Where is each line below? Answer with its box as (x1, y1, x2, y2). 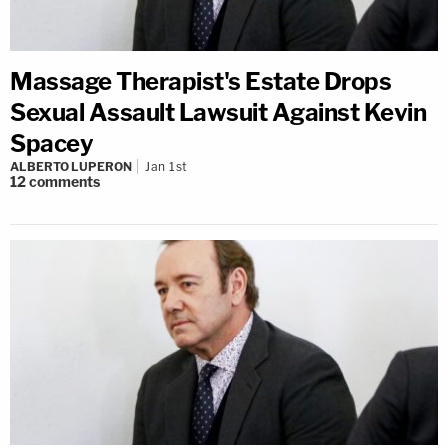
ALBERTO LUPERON (10, 158, 132, 174)
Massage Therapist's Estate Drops (10, 66, 391, 96)
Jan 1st (145, 158, 188, 174)
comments (29, 172, 100, 190)
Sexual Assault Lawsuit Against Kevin (10, 97, 426, 127)
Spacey (10, 128, 93, 158)
